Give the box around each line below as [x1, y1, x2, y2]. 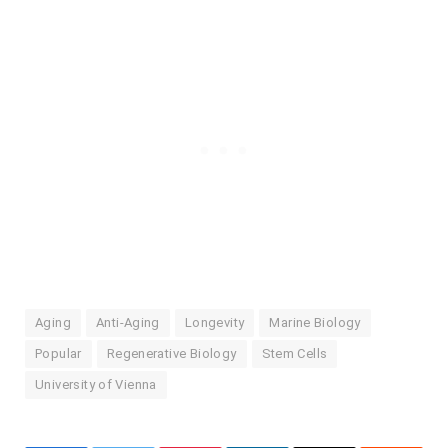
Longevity [184, 315, 245, 331]
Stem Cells [261, 346, 328, 362]
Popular [35, 346, 82, 362]
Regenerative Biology [106, 346, 237, 362]
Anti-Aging [95, 315, 160, 331]
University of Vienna [35, 377, 157, 393]
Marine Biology [269, 315, 361, 331]
